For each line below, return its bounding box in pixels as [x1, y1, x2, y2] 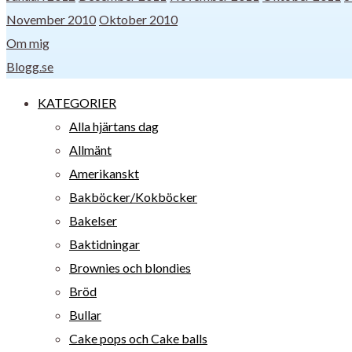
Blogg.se [6, 59, 53, 74]
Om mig [6, 35, 49, 50]
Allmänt [69, 142, 112, 157]
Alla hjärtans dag [69, 119, 159, 134]
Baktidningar [69, 236, 140, 251]
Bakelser [69, 213, 117, 228]
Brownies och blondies [69, 260, 191, 275]
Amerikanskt [69, 166, 139, 181]
